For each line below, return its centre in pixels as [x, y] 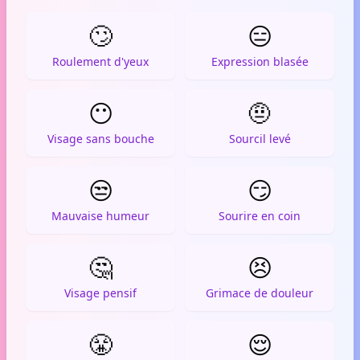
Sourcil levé [260, 139]
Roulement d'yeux [100, 61]
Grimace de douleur [260, 293]
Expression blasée [260, 61]
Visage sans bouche [100, 139]
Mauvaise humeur [100, 216]
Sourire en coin [260, 216]
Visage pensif [100, 293]
